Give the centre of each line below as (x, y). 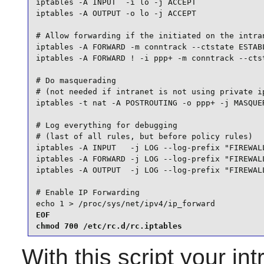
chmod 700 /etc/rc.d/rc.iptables (109, 226)
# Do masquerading (76, 81)
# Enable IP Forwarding (88, 193)
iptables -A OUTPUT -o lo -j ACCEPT (116, 14)
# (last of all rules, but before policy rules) (144, 137)
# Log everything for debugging (106, 126)
